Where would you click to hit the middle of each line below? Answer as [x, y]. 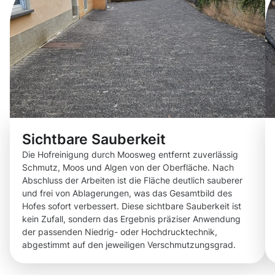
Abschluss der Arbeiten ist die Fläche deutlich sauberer [132, 180]
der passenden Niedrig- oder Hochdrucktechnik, [120, 232]
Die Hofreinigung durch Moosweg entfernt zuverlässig [130, 155]
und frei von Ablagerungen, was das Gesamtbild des [127, 193]
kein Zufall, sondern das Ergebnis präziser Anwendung [131, 219]
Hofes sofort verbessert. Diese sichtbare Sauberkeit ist [132, 206]
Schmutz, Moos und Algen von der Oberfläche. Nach [128, 168]
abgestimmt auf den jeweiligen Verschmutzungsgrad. [129, 245]
